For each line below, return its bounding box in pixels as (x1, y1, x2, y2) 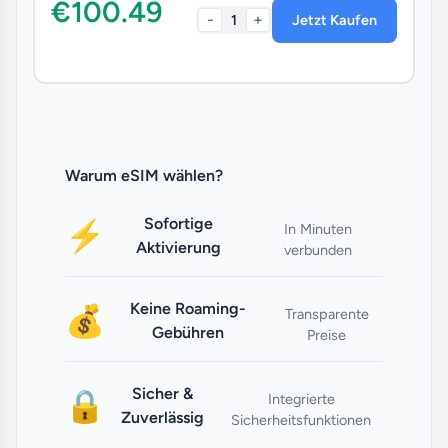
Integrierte (267, 389, 335, 408)
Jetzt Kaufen (292, 10, 377, 29)
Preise (307, 325, 347, 344)
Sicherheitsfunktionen (231, 410, 372, 429)
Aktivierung (136, 237, 222, 257)
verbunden (283, 240, 352, 259)
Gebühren (151, 322, 224, 342)
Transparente (284, 304, 369, 323)
